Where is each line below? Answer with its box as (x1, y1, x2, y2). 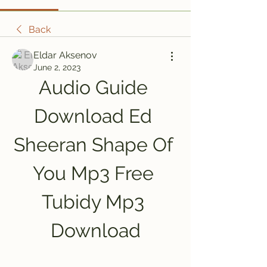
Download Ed (34, 105, 152, 127)
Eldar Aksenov (33, 49, 97, 61)
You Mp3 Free (33, 162, 154, 184)
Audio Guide (38, 76, 148, 98)
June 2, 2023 (33, 63, 80, 72)
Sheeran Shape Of (13, 133, 173, 156)
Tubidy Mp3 (42, 191, 144, 213)
